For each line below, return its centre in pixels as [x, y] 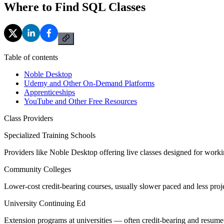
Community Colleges [37, 169]
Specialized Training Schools [50, 135]
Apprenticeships [49, 92]
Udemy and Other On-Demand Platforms [89, 83]
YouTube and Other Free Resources [80, 101]
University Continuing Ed [45, 203]
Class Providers [28, 118]
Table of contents [31, 57]
